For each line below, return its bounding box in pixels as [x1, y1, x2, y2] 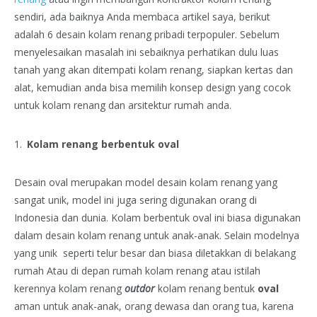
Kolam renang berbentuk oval [27, 137, 179, 151]
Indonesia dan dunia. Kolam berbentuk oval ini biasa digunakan [14, 211, 301, 225]
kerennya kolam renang [14, 282, 125, 296]
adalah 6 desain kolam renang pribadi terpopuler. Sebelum [14, 27, 279, 41]
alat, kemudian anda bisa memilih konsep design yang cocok [14, 80, 291, 94]
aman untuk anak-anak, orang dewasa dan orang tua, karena [14, 299, 294, 313]
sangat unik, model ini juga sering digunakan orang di [14, 193, 257, 207]
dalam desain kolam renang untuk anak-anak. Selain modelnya [14, 229, 299, 243]
